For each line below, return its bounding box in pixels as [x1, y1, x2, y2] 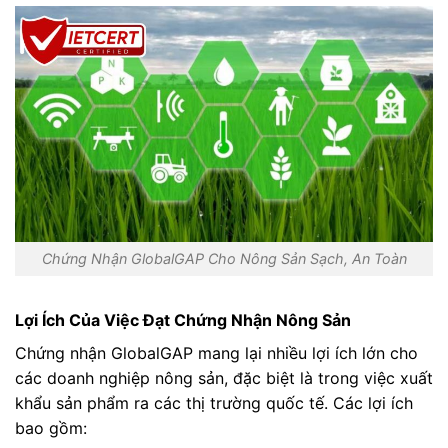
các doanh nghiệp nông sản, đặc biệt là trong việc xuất [15, 368, 433, 389]
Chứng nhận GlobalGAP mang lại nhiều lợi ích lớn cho [15, 343, 418, 364]
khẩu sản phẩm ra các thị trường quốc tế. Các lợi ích [15, 393, 413, 414]
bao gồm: [15, 418, 87, 439]
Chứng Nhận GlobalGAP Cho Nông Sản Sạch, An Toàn [41, 250, 407, 268]
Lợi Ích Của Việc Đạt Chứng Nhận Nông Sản [15, 310, 351, 331]
